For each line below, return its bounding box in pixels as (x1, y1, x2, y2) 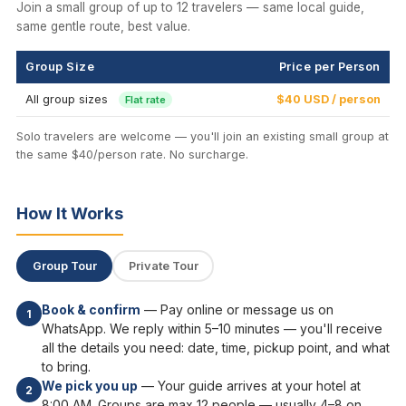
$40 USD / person (276, 92, 381, 107)
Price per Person (278, 60, 381, 74)
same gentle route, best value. (16, 19, 190, 34)
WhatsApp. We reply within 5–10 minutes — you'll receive (42, 321, 382, 337)
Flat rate (125, 93, 166, 107)
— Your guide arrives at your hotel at (138, 378, 361, 394)
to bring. (42, 359, 91, 375)
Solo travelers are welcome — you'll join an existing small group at (16, 130, 389, 144)
